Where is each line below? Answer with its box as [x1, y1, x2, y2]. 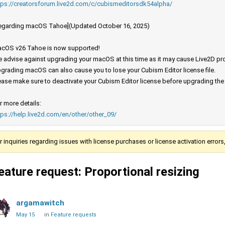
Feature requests [51, 211, 96, 218]
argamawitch [16, 198, 64, 208]
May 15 [16, 211, 35, 218]
